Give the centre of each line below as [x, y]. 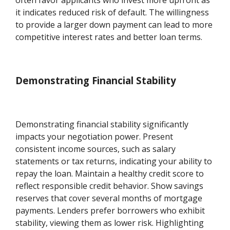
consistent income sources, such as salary [96, 149]
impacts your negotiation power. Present [94, 136]
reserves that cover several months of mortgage [109, 198]
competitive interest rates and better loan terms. [109, 37]
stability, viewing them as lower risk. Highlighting [110, 223]
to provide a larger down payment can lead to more [114, 25]
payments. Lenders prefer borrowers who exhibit [110, 210]
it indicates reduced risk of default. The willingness [112, 13]
